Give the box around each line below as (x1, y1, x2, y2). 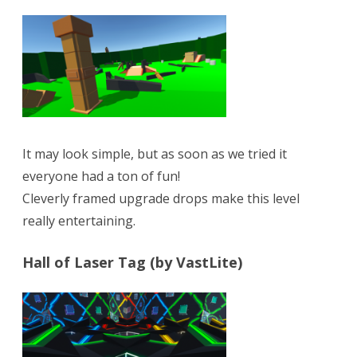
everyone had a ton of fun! (22, 167, 180, 186)
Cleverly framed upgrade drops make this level (22, 190, 300, 208)
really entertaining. (22, 212, 135, 230)
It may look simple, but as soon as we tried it (22, 145, 287, 163)
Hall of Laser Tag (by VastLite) (22, 253, 242, 273)
